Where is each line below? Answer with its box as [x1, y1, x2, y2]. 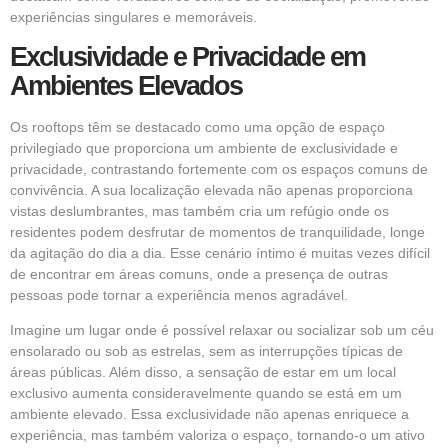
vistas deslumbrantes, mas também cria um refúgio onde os [10, 202, 389, 219]
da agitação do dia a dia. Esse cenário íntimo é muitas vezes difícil [10, 244, 430, 261]
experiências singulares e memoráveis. [10, 9, 257, 26]
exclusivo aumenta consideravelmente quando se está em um [10, 385, 402, 402]
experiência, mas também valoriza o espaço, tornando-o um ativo [10, 427, 425, 444]
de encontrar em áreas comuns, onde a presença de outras [10, 265, 388, 282]
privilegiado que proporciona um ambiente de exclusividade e [10, 139, 398, 156]
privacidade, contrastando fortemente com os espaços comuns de [10, 160, 428, 177]
